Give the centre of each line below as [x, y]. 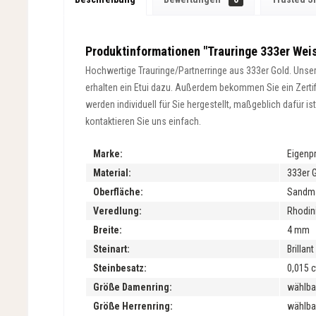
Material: [112, 173]
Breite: [108, 230]
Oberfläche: [118, 192]
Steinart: [111, 249]
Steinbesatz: [120, 268]
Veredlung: [117, 211]
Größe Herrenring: [133, 306]
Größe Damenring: [133, 287]
